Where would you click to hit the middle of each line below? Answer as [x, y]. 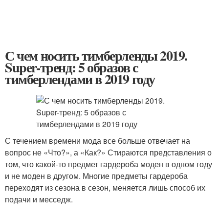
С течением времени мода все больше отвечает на [98, 141]
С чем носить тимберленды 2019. [96, 55]
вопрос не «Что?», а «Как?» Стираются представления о [108, 152]
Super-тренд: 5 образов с [71, 67]
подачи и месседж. [39, 199]
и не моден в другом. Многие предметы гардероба [96, 176]
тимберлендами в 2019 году [80, 79]
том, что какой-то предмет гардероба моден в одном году [109, 164]
